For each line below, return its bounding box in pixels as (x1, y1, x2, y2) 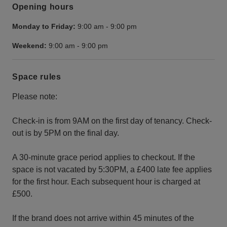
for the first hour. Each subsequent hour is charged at (12, 177, 200, 186)
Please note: (12, 92, 57, 101)
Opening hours (12, 3, 74, 12)
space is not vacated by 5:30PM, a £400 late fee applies (12, 165, 212, 174)
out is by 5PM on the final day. (12, 128, 119, 137)
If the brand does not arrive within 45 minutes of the (12, 213, 194, 222)
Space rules (12, 72, 61, 81)
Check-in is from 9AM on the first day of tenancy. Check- (12, 116, 212, 125)
